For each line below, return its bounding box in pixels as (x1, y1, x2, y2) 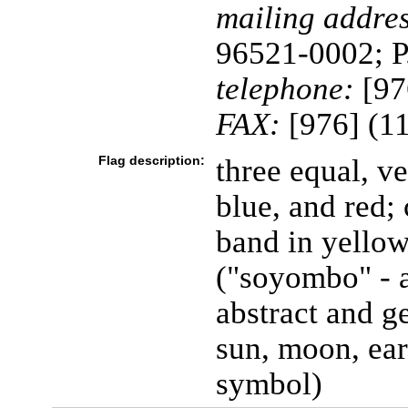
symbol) (215, 366, 322, 401)
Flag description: (97, 153, 205, 168)
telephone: (215, 71, 354, 106)
